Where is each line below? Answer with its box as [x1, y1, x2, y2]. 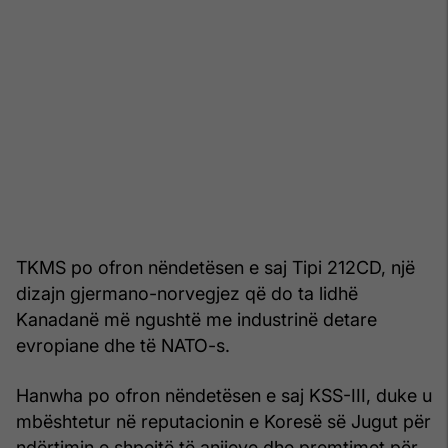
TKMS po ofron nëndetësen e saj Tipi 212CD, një [16, 256, 415, 278]
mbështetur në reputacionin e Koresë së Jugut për [16, 410, 431, 432]
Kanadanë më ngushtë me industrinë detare [16, 308, 377, 330]
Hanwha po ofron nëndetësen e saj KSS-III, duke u [16, 384, 432, 406]
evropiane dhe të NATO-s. [16, 334, 230, 356]
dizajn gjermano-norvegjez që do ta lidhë [16, 282, 358, 304]
